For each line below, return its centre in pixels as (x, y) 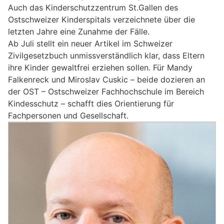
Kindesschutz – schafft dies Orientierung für (91, 104)
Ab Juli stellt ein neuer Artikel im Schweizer (90, 44)
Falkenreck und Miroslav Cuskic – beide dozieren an (106, 80)
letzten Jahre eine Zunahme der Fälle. (79, 32)
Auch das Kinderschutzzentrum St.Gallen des (93, 8)
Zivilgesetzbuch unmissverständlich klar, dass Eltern (106, 56)
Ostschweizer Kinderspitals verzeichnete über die (101, 20)
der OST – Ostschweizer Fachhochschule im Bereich (106, 92)
